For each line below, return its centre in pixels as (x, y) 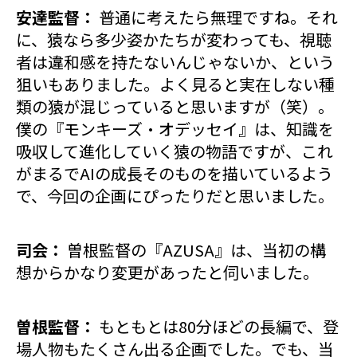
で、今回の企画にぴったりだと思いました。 (175, 196)
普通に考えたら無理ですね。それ (218, 18)
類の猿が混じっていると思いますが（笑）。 (175, 107)
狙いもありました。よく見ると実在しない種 (175, 84)
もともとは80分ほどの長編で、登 (219, 327)
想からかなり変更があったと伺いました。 (167, 273)
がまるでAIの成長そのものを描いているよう (175, 174)
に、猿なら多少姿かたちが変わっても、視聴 (174, 40)
